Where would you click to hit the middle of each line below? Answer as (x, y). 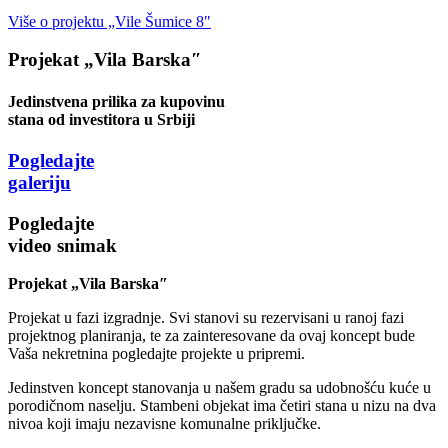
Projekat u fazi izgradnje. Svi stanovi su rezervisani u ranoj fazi (206, 318)
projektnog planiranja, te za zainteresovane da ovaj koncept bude (211, 336)
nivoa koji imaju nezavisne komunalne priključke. (164, 424)
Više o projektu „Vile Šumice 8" (109, 21)
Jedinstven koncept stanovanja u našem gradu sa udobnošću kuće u (219, 388)
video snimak (62, 245)
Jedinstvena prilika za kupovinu (116, 101)
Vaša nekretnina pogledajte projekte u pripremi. (156, 354)
